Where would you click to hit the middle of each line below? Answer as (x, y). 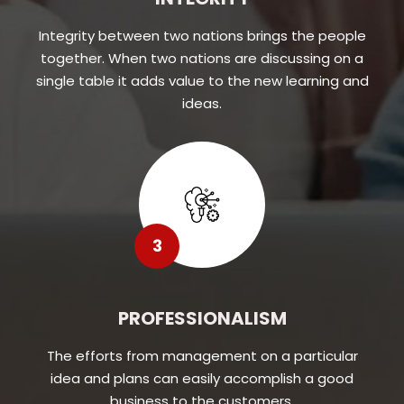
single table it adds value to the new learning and (202, 80)
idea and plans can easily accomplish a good (202, 378)
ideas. (202, 103)
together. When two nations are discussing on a (202, 58)
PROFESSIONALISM (202, 318)
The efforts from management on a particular (202, 355)
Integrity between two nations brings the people (202, 35)
